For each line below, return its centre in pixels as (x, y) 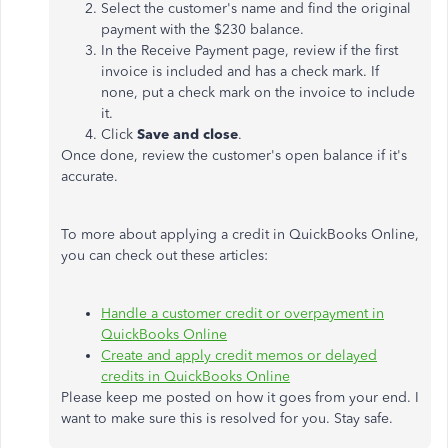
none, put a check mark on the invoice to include (258, 92)
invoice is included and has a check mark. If (240, 71)
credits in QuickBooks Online (195, 376)
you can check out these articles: (164, 255)
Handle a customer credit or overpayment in (242, 313)
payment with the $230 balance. (202, 29)
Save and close (187, 134)
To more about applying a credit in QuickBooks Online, (240, 234)
